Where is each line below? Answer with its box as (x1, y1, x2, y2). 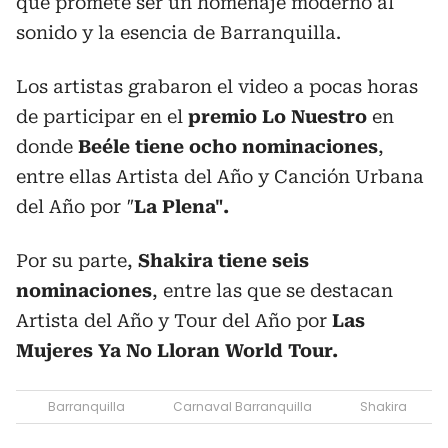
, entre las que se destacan (152, 280, 393, 301)
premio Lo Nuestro (188, 106, 367, 127)
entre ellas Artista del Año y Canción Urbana (16, 166, 424, 187)
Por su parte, (16, 250, 138, 271)
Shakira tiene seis (138, 250, 309, 271)
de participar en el (16, 106, 188, 127)
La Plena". (134, 196, 229, 217)
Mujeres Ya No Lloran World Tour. (16, 340, 338, 361)
